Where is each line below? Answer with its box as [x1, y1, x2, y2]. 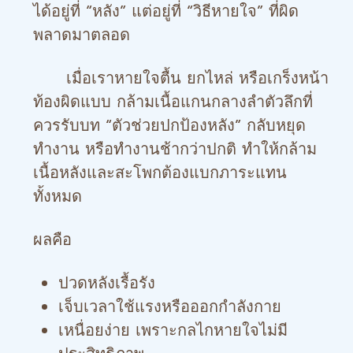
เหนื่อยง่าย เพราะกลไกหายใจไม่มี [58, 318, 288, 342]
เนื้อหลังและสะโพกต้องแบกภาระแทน [33, 161, 287, 184]
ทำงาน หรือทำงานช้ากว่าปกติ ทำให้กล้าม [33, 137, 317, 161]
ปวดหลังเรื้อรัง [58, 271, 155, 295]
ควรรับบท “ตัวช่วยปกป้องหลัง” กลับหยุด [33, 113, 306, 137]
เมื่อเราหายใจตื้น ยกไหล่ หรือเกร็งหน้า [33, 66, 329, 90]
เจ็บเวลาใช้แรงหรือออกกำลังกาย [58, 295, 281, 318]
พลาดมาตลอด [33, 23, 130, 46]
